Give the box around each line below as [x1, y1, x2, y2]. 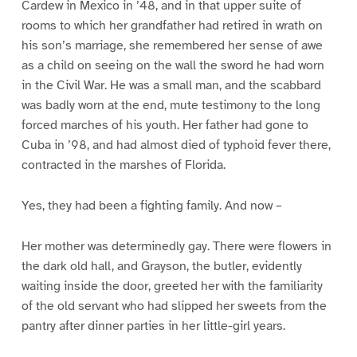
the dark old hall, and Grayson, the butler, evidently [21, 257, 302, 274]
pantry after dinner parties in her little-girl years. [21, 317, 285, 334]
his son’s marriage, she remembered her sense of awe [21, 37, 323, 53]
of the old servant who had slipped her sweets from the [21, 297, 327, 314]
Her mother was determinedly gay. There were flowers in [21, 237, 331, 254]
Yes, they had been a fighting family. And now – [21, 197, 282, 214]
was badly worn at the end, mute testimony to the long [21, 96, 320, 113]
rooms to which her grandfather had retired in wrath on [21, 17, 323, 33]
